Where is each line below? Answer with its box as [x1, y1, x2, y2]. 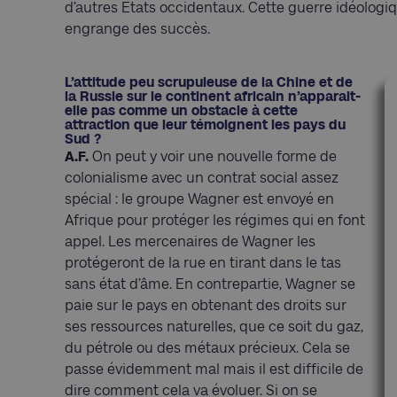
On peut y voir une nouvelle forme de [89, 148, 337, 164]
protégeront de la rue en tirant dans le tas [65, 254, 341, 270]
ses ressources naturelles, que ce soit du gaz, [65, 318, 363, 334]
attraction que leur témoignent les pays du [65, 116, 346, 132]
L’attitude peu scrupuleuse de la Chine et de [65, 74, 353, 90]
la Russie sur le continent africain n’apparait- [65, 88, 361, 104]
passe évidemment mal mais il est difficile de [65, 361, 363, 377]
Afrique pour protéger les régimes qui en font [65, 212, 365, 228]
